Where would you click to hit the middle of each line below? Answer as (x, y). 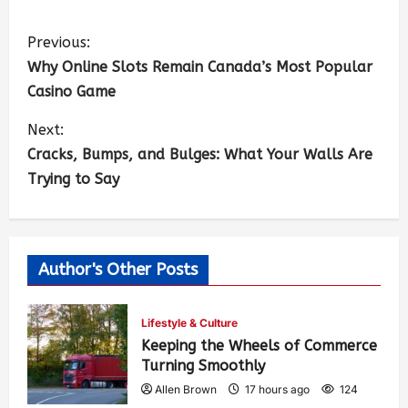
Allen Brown (186, 390)
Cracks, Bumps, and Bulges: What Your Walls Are (200, 155)
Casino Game (74, 92)
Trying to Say (73, 179)
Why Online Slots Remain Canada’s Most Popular (200, 67)
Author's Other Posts (118, 270)
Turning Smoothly (203, 366)
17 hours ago (277, 390)
